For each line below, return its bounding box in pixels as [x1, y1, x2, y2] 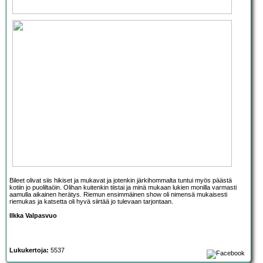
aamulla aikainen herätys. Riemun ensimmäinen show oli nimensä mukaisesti [9, 191, 227, 198]
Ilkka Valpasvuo [9, 212, 57, 220]
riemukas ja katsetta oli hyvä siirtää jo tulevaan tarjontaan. [9, 198, 173, 205]
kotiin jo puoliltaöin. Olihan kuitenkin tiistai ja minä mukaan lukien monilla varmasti [9, 184, 237, 191]
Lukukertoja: [9, 247, 49, 254]
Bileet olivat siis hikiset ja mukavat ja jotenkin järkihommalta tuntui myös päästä [9, 177, 232, 184]
